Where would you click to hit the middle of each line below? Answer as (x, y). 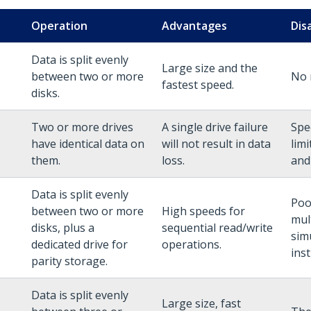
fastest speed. (198, 85)
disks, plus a (63, 228)
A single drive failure (215, 127)
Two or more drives (82, 127)
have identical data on (88, 144)
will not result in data (216, 144)
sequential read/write (217, 228)
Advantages (194, 26)
